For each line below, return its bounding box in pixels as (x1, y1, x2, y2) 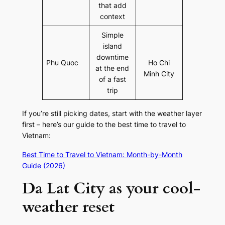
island (102, 42, 122, 51)
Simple (101, 31, 124, 40)
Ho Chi (148, 58, 170, 67)
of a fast (98, 75, 126, 84)
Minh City (144, 69, 175, 78)
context (99, 12, 125, 21)
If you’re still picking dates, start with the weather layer (22, 109, 202, 118)
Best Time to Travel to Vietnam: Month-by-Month (22, 150, 182, 159)
